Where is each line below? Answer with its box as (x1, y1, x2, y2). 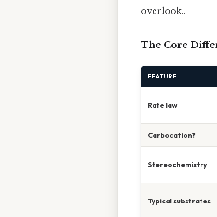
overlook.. (141, 5, 186, 16)
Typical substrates (148, 196, 211, 206)
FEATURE (148, 73, 177, 80)
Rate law (148, 100, 177, 110)
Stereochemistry (148, 160, 207, 170)
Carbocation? (148, 130, 196, 140)
